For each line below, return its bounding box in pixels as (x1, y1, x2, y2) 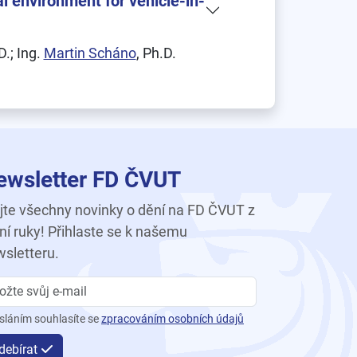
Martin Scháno (43, 45, 136, 61)
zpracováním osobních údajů (101, 312, 244, 326)
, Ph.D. (135, 45, 176, 61)
